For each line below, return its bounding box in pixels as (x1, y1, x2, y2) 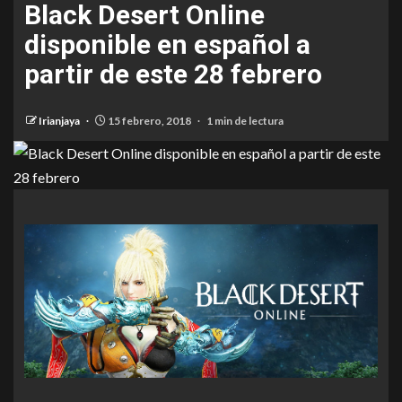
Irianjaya (39, 114, 82, 127)
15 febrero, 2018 (106, 114, 193, 127)
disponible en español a (24, 29, 310, 60)
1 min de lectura (206, 114, 284, 127)
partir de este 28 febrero (24, 58, 322, 90)
